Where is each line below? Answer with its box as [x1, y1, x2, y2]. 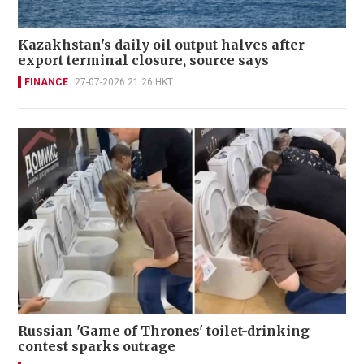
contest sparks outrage [18, 337, 175, 354]
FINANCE [24, 76, 68, 89]
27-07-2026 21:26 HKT [75, 76, 173, 89]
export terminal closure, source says [18, 52, 269, 69]
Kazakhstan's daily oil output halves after [18, 37, 305, 54]
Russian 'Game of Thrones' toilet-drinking [18, 322, 310, 339]
